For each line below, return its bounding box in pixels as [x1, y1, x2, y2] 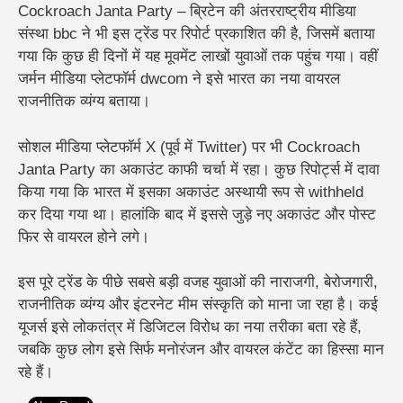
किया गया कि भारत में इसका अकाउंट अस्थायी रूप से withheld [18, 183, 363, 201]
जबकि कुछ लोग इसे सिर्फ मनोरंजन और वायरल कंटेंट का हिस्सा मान [18, 341, 384, 359]
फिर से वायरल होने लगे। [18, 228, 149, 246]
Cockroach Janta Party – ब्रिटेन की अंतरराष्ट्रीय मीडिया [18, 3, 356, 21]
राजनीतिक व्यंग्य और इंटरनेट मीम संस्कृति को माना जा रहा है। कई [18, 296, 378, 314]
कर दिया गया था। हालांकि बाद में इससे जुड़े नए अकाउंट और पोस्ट [18, 205, 376, 223]
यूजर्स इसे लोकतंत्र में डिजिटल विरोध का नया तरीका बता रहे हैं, [18, 318, 362, 336]
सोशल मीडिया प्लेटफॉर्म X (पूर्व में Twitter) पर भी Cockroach [18, 138, 360, 156]
